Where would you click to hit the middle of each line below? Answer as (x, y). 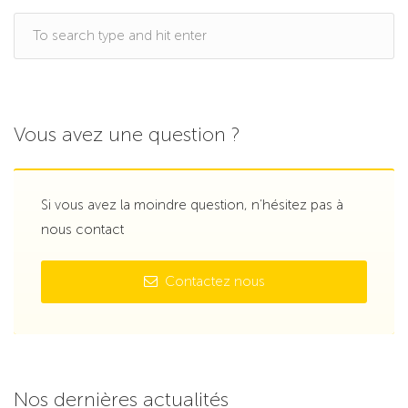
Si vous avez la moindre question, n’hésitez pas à (192, 205)
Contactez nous (213, 282)
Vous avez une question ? (127, 135)
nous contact (82, 230)
